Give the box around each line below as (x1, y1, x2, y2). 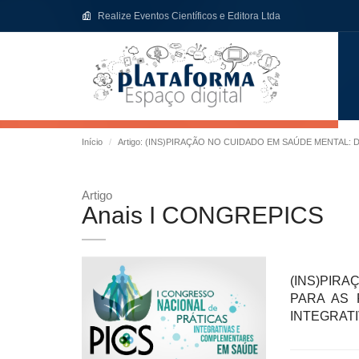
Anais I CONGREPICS (82, 202, 324, 228)
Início (82, 137, 103, 147)
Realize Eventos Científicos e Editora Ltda (98, 10, 280, 22)
